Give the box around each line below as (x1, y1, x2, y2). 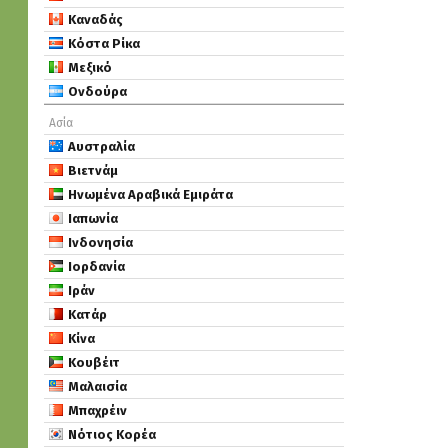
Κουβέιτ (68, 355, 120, 370)
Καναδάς (68, 12, 123, 27)
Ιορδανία (68, 259, 125, 274)
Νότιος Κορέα (68, 427, 156, 442)
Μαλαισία (68, 379, 127, 394)
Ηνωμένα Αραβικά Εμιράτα (68, 187, 233, 202)
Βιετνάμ (68, 163, 118, 178)
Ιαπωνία (68, 211, 118, 226)
